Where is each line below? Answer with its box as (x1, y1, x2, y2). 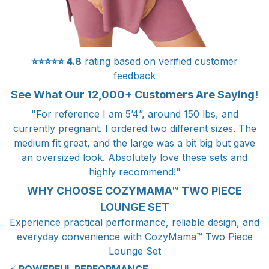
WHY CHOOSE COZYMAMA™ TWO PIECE (27, 184, 242, 198)
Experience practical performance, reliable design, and (10, 216, 259, 229)
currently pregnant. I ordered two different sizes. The (13, 122, 256, 134)
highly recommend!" (88, 165, 181, 178)
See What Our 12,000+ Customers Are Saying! (11, 88, 258, 101)
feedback (113, 69, 156, 82)
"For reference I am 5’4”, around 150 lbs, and (31, 107, 238, 120)
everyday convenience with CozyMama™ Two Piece (16, 231, 253, 243)
